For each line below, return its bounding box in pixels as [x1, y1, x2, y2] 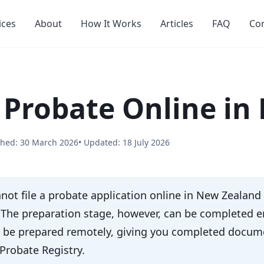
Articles [160, 17, 193, 30]
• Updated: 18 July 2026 [78, 137, 170, 148]
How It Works [80, 17, 141, 30]
